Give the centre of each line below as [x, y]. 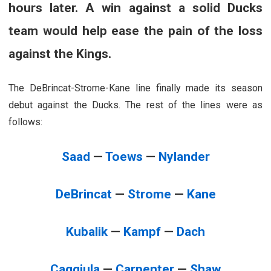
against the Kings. [60, 54]
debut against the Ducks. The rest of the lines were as [135, 105]
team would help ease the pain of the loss [135, 31]
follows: [27, 122]
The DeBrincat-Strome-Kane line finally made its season [135, 88]
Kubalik [87, 231]
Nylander [184, 156]
